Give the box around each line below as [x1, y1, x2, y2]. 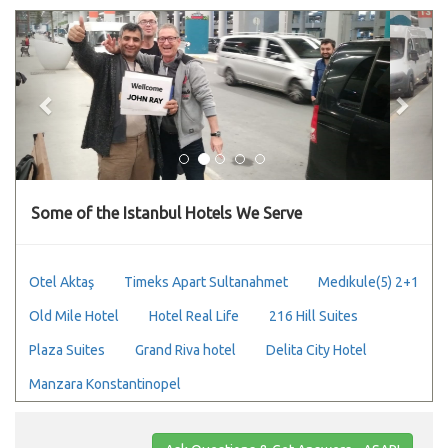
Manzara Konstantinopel [29, 375, 181, 392]
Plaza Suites [29, 341, 105, 358]
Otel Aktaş [29, 273, 94, 290]
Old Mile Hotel [29, 307, 119, 324]
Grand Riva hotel [135, 341, 236, 358]
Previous [46, 11, 125, 35]
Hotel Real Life [149, 307, 239, 324]
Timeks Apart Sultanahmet [124, 273, 288, 290]
